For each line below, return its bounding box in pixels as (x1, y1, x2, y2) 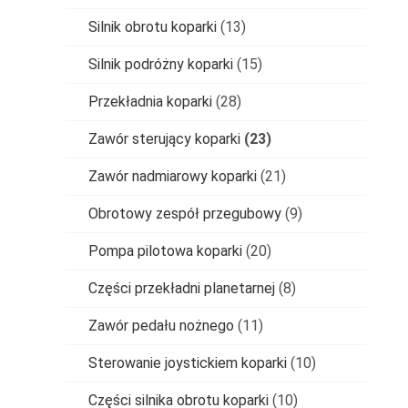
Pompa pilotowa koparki (88, 241, 242, 260)
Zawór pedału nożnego (88, 316, 234, 334)
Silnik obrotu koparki (88, 17, 217, 36)
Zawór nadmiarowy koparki (88, 167, 257, 185)
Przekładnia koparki (88, 92, 212, 110)
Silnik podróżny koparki (88, 55, 233, 73)
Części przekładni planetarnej (88, 279, 275, 297)
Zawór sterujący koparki (88, 129, 240, 148)
